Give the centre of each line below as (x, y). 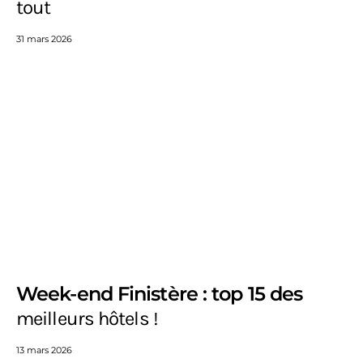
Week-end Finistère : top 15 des (160, 294)
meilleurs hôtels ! (87, 319)
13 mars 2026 (44, 350)
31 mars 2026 (44, 39)
